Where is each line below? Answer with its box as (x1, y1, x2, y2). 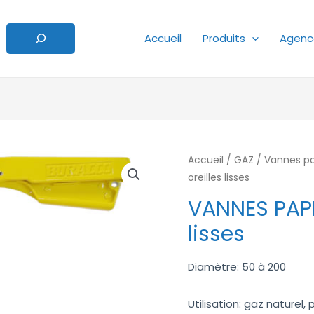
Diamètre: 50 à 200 (188, 259, 287, 274)
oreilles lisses (188, 171, 250, 184)
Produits (203, 31, 245, 46)
